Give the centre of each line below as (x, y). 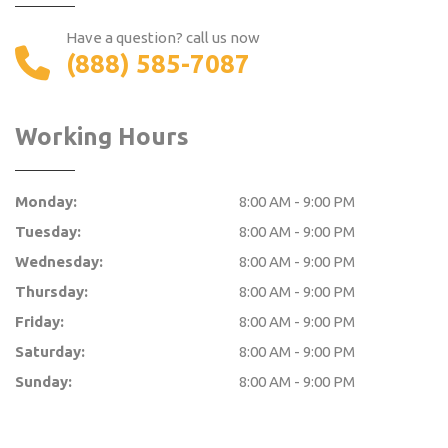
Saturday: (50, 352)
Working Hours (102, 137)
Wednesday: (59, 262)
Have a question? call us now (163, 38)
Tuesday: (48, 232)
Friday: (39, 322)
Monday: (46, 202)
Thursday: (51, 292)
